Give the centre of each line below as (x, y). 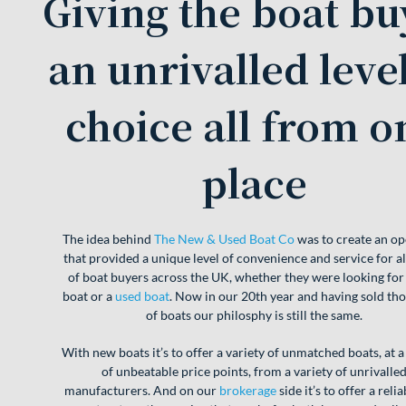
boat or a (89, 296)
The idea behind (108, 239)
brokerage (247, 391)
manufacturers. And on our (141, 391)
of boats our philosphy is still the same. (254, 315)
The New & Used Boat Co (224, 239)
